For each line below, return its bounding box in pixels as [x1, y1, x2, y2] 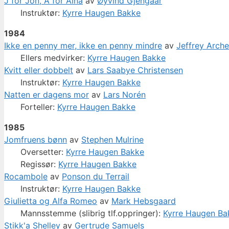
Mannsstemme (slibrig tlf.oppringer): [20, 208, 163, 219]
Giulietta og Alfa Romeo [4, 196, 97, 207]
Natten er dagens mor [4, 89, 89, 100]
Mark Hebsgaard [111, 196, 176, 207]
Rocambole [4, 171, 48, 182]
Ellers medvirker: [20, 53, 87, 63]
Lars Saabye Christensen [87, 65, 183, 76]
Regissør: [20, 159, 58, 170]
